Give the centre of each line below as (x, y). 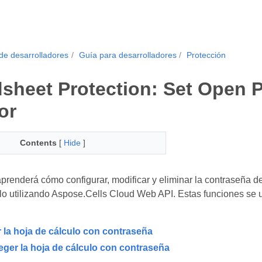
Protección (206, 55)
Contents (38, 143)
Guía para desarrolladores (127, 55)
